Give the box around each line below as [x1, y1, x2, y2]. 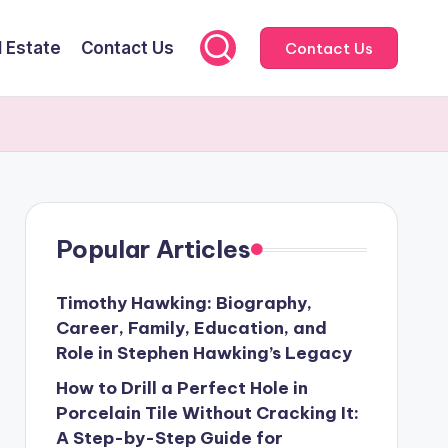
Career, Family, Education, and [55, 317, 327, 339]
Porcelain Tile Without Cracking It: [55, 402, 359, 424]
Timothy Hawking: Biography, [55, 292, 312, 314]
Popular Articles [55, 234, 251, 264]
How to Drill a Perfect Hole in [55, 377, 308, 399]
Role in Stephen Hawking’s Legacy [55, 342, 352, 364]
